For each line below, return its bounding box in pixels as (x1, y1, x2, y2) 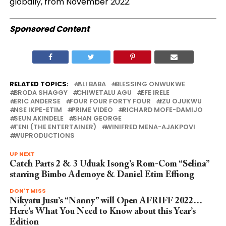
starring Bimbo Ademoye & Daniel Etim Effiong (9, 170, 194, 180)
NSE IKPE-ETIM (13, 105, 62, 114)
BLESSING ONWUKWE (115, 79, 185, 88)
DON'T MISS (9, 186, 46, 195)
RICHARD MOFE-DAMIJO (122, 105, 203, 114)
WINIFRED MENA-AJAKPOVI (105, 122, 195, 131)
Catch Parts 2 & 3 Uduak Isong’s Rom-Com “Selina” (9, 159, 209, 169)
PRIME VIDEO (71, 105, 113, 114)
